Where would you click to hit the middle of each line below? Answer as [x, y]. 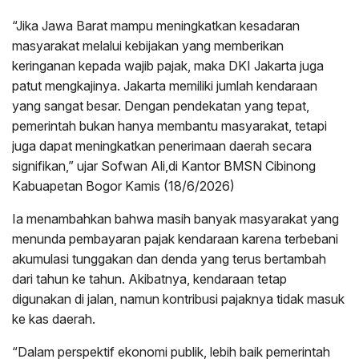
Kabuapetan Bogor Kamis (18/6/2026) [123, 186]
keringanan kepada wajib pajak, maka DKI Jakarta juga [168, 65]
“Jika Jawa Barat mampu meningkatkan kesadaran [156, 25]
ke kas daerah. [54, 319]
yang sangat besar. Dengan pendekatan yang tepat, [161, 105]
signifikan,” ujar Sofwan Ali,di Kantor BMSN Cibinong [164, 165]
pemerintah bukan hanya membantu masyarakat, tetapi [169, 125]
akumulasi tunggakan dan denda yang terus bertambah [169, 258]
